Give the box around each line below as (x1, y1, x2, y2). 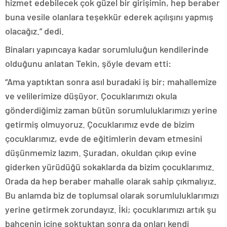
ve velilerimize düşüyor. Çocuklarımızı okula (5, 90, 177, 101)
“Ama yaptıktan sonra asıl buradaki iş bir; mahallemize (5, 76, 217, 87)
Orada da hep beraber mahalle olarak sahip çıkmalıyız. (5, 175, 216, 186)
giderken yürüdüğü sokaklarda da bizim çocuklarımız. (5, 161, 214, 172)
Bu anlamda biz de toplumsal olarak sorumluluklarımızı (5, 190, 219, 201)
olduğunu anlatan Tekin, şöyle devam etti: (5, 58, 171, 69)
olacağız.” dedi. (5, 25, 64, 36)
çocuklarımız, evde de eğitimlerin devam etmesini (5, 133, 202, 144)
